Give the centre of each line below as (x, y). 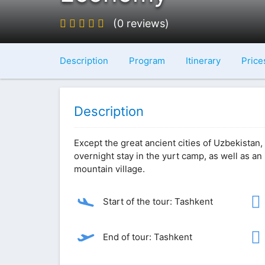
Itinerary (203, 61)
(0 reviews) (141, 23)
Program (147, 61)
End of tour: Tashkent (146, 237)
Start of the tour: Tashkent (156, 202)
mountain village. (109, 169)
